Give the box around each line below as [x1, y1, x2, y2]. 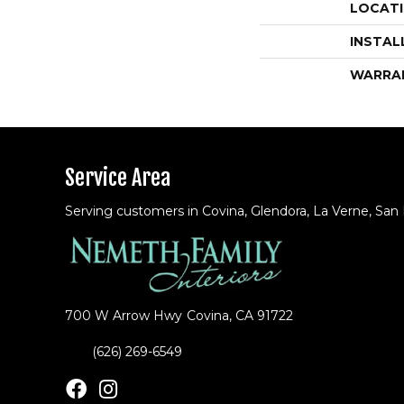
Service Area [65, 163, 170, 191]
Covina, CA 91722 [187, 307, 293, 324]
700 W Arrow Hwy [65, 307, 182, 324]
